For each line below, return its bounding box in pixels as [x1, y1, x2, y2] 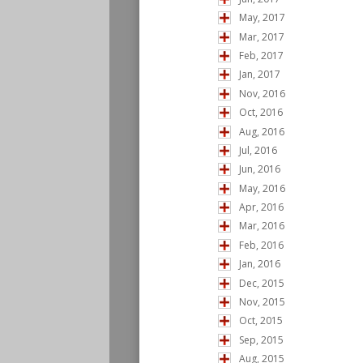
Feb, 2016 [239, 237, 284, 252]
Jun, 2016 [239, 162, 280, 177]
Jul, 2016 [239, 143, 277, 157]
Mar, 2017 [239, 29, 284, 44]
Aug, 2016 [239, 124, 284, 139]
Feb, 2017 [239, 48, 284, 62]
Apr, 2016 [239, 200, 284, 215]
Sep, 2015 [239, 332, 284, 347]
